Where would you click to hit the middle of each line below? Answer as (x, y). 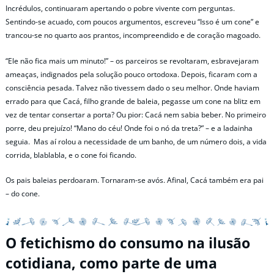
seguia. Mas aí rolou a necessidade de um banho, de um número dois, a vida (136, 141)
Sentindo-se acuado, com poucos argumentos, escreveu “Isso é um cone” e (132, 22)
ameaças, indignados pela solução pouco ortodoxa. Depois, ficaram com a (131, 74)
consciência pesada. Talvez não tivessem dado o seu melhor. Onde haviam (132, 87)
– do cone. (23, 193)
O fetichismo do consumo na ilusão (128, 243)
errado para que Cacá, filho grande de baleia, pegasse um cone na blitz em (133, 101)
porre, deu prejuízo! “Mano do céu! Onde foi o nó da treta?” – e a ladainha (129, 128)
